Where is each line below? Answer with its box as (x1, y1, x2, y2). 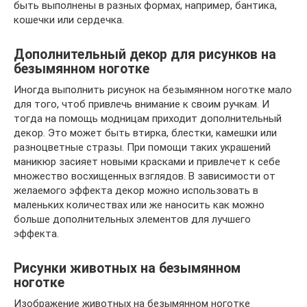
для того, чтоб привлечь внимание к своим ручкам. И (14, 97, 269, 110)
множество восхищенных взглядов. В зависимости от (14, 169, 275, 182)
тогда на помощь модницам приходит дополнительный (14, 112, 282, 125)
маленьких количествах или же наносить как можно (14, 198, 265, 211)
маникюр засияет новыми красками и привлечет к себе (14, 155, 280, 168)
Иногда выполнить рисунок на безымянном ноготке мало (14, 83, 292, 96)
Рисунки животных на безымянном (14, 260, 241, 276)
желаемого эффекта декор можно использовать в (14, 184, 258, 197)
